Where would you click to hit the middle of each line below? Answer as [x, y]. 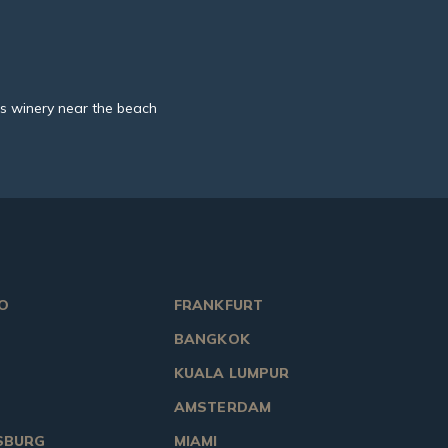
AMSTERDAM [222, 407]
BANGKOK [212, 339]
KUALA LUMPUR [231, 373]
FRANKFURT [218, 305]
